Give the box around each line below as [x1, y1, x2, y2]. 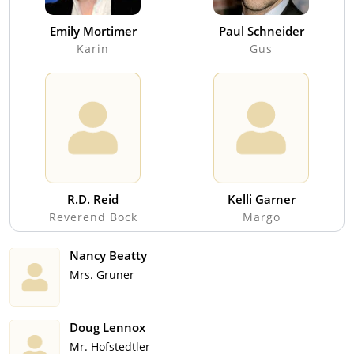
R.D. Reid [67, 191, 119, 208]
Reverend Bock [48, 209, 137, 225]
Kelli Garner [227, 191, 296, 208]
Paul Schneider [218, 23, 304, 40]
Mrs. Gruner [70, 267, 134, 283]
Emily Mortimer [49, 23, 137, 40]
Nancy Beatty [70, 247, 147, 264]
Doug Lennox [70, 319, 145, 336]
